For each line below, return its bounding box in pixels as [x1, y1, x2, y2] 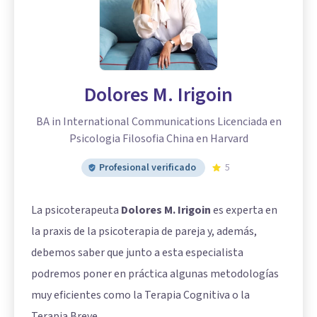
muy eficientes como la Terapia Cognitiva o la [31, 287, 250, 303]
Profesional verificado [99, 160, 196, 175]
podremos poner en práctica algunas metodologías [31, 265, 279, 282]
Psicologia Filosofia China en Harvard [69, 130, 248, 146]
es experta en [211, 202, 277, 218]
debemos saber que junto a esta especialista [31, 244, 243, 260]
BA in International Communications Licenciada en [35, 113, 282, 129]
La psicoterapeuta [31, 202, 121, 218]
